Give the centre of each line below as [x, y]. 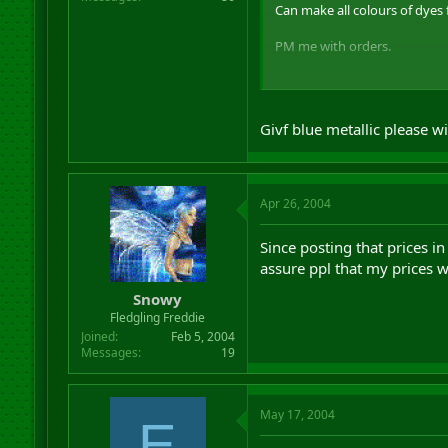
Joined [97, 336]
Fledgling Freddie [158, 317]
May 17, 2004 [297, 414]
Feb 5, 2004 [202, 336]
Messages [109, 352]
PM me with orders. [332, 46]
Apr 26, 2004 [295, 203]
